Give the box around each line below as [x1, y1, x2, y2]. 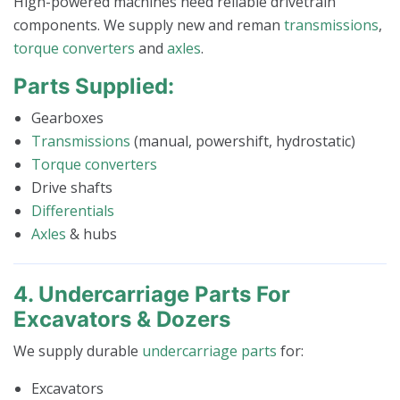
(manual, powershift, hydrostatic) [130, 130, 355, 151]
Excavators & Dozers [13, 305, 230, 332]
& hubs [66, 223, 117, 244]
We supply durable [13, 340, 142, 361]
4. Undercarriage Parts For [13, 280, 290, 307]
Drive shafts [31, 177, 112, 197]
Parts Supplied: [13, 72, 174, 99]
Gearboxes [31, 107, 104, 128]
